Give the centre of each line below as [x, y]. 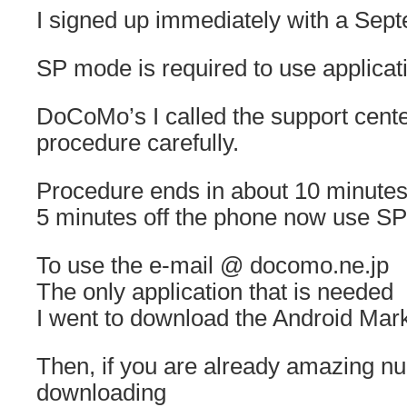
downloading [101, 392]
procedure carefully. [138, 143]
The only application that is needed [215, 292]
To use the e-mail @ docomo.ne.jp [213, 265]
